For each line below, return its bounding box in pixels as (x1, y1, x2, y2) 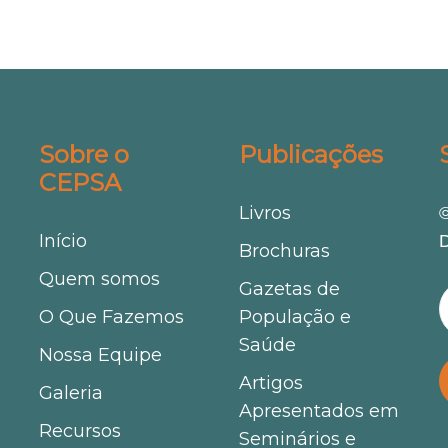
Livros (238, 202, 291, 225)
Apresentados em (238, 400, 399, 423)
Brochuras (238, 240, 330, 263)
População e (238, 306, 351, 329)
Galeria (38, 382, 103, 405)
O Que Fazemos (38, 306, 184, 329)
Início (38, 230, 87, 253)
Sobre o (38, 140, 129, 170)
